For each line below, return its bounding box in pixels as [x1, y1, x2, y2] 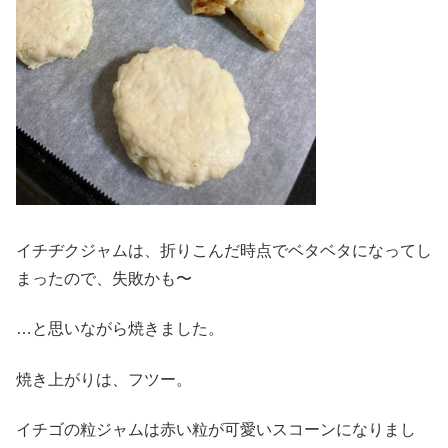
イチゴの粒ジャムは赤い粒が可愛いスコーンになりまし [16, 420, 416, 438]
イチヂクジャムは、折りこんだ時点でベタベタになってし [16, 241, 432, 259]
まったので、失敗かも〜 [16, 269, 192, 287]
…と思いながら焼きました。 [16, 320, 224, 338]
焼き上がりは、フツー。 [16, 370, 192, 388]
